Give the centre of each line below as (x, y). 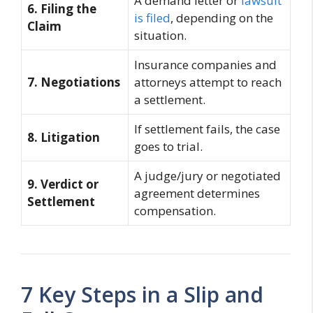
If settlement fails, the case (207, 129)
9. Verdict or (63, 184)
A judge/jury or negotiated (208, 176)
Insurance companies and (205, 65)
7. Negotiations (74, 82)
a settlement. (170, 100)
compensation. (175, 211)
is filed (152, 18)
